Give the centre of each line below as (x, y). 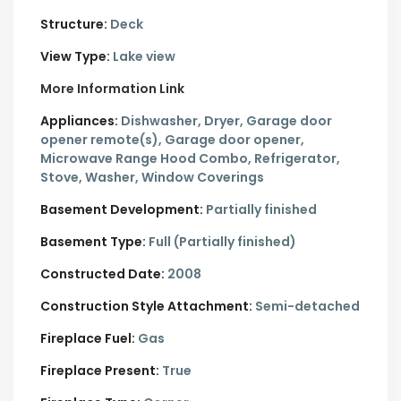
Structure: (74, 24)
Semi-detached (306, 306)
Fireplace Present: (100, 371)
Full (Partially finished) (221, 242)
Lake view (143, 56)
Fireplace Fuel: (88, 338)
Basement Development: (122, 209)
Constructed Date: (102, 274)
